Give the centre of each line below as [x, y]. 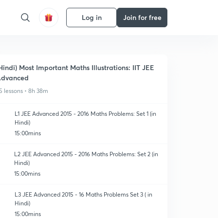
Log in [91, 17]
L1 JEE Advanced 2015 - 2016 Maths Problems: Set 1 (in [85, 114]
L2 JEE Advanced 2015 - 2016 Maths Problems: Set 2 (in [86, 154]
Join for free [142, 17]
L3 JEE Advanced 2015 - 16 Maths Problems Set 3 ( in [84, 194]
